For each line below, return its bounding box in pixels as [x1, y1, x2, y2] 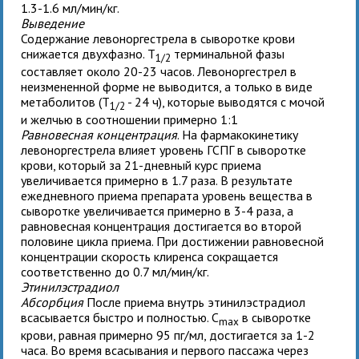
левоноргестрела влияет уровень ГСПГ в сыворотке [21, 142, 307, 159]
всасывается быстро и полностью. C [21, 309, 220, 326]
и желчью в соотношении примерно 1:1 [21, 111, 239, 128]
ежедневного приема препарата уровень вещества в [21, 188, 313, 204]
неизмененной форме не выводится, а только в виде [21, 78, 313, 95]
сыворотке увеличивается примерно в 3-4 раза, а [21, 203, 294, 220]
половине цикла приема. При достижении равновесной [21, 233, 325, 250]
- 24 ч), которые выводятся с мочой [125, 93, 325, 110]
